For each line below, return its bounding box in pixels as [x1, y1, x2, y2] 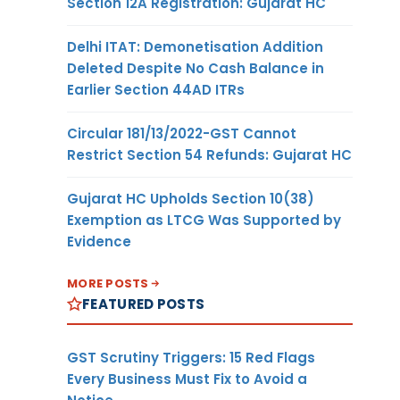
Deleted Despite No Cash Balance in [67, 58, 324, 78]
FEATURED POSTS [82, 294, 205, 313]
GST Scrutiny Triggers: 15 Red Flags [67, 347, 315, 367]
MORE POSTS [67, 274, 149, 292]
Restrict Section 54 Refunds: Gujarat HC [67, 145, 352, 164]
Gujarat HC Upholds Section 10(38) [67, 188, 314, 208]
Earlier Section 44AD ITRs [67, 79, 245, 99]
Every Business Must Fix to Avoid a [67, 369, 307, 388]
